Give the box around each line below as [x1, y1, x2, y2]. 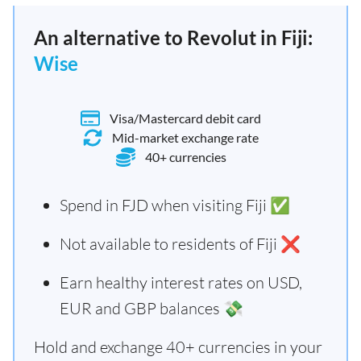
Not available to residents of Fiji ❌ [60, 234, 301, 254]
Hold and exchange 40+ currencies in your [34, 337, 322, 357]
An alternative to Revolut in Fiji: [34, 26, 313, 49]
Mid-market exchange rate [112, 130, 259, 145]
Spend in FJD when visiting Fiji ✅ [60, 195, 290, 215]
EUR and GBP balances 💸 [60, 298, 243, 318]
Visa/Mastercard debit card [110, 110, 261, 126]
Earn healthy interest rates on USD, [60, 272, 302, 293]
